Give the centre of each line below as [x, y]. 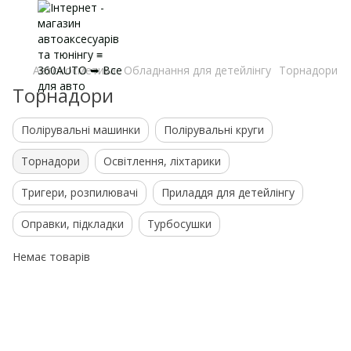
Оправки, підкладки [72, 224]
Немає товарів [51, 257]
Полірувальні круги [214, 130]
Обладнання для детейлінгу [197, 70]
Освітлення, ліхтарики [162, 161]
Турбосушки [179, 224]
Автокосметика [74, 70]
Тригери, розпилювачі [80, 192]
